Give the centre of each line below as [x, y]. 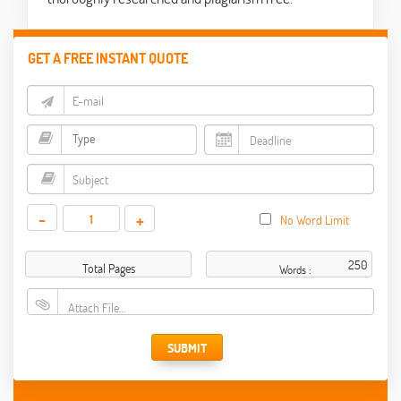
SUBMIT [187, 347]
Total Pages [108, 269]
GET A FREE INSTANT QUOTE [108, 58]
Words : [295, 270]
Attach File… [97, 308]
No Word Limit [315, 220]
